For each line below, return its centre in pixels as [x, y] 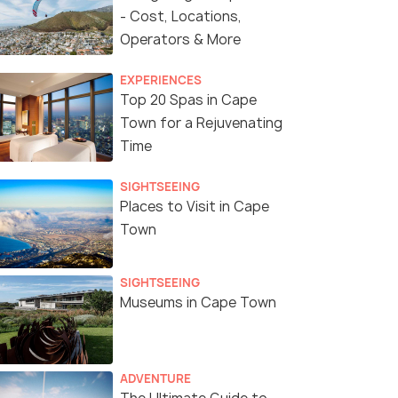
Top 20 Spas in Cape [188, 100]
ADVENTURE [155, 379]
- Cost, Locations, [181, 17]
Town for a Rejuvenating [201, 123]
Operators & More [180, 40]
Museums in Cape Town [198, 303]
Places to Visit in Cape [195, 207]
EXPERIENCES [161, 80]
